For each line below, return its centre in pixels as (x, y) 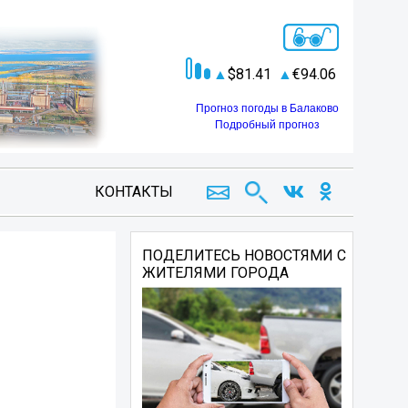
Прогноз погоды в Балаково (267, 108)
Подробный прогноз (267, 124)
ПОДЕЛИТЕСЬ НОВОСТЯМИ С (245, 255)
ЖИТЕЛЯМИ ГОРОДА (216, 273)
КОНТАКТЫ (133, 192)
